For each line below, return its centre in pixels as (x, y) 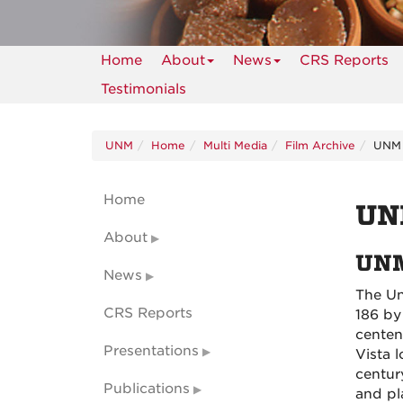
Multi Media (235, 145)
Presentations (151, 351)
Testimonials (143, 89)
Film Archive (320, 145)
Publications (147, 389)
